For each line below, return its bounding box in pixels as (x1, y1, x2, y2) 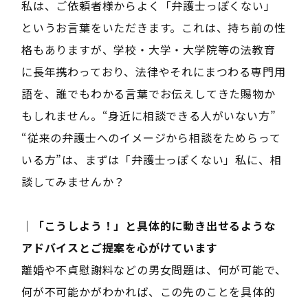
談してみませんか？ (21, 173, 126, 190)
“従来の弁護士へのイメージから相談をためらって (21, 129, 281, 146)
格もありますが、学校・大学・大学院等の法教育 (21, 41, 276, 58)
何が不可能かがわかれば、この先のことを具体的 (21, 283, 276, 300)
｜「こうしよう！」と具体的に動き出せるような (21, 217, 276, 234)
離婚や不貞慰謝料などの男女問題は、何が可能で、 (21, 261, 287, 278)
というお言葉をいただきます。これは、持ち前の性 (21, 19, 286, 36)
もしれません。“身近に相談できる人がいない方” (21, 107, 276, 124)
